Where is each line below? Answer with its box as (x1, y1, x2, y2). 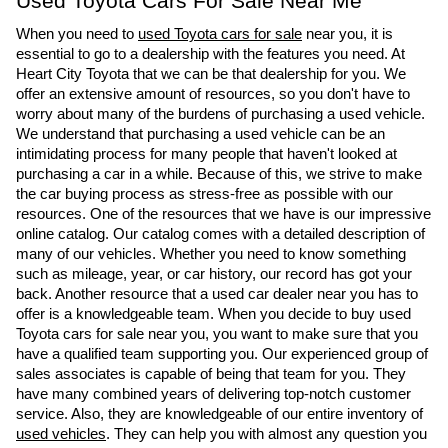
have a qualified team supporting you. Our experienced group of (16, 346, 428, 363)
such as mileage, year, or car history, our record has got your (16, 266, 412, 283)
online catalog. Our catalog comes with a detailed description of (16, 226, 425, 243)
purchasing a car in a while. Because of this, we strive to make (16, 166, 422, 183)
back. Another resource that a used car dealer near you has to (16, 286, 418, 303)
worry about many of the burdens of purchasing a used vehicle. (16, 106, 425, 123)
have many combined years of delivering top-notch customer (16, 386, 411, 403)
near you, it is (302, 26, 393, 43)
